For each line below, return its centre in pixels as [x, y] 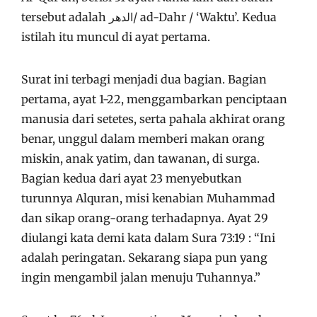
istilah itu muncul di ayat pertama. [116, 37]
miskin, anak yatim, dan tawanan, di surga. [140, 158]
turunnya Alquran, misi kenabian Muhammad [148, 198]
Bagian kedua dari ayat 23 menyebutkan [132, 178]
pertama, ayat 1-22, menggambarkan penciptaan [154, 99]
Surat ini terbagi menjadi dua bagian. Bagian [144, 79]
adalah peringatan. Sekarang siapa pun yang [144, 258]
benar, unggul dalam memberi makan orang [143, 139]
